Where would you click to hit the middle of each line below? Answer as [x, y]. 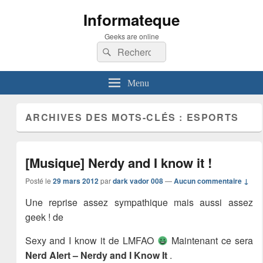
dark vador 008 [138, 181]
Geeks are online [131, 36]
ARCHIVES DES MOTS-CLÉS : [106, 117]
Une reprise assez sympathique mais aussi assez [139, 202]
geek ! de [44, 217]
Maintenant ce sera [210, 240]
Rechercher [138, 49]
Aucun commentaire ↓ [211, 181]
